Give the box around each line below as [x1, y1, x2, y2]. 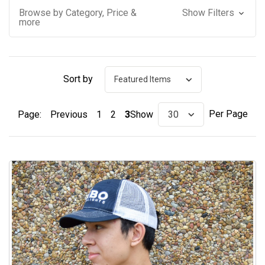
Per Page [208, 108, 248, 120]
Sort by [63, 73, 93, 85]
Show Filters [182, 7, 237, 18]
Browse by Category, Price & [19, 7, 137, 18]
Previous [50, 108, 88, 120]
